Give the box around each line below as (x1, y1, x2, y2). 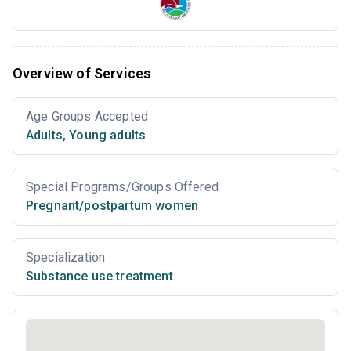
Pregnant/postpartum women (26, 198, 198, 214)
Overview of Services (13, 65, 152, 82)
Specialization (26, 250, 106, 266)
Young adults (66, 128, 147, 143)
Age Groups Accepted (26, 109, 149, 125)
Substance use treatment (26, 269, 173, 284)
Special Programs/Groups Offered (26, 179, 219, 195)
